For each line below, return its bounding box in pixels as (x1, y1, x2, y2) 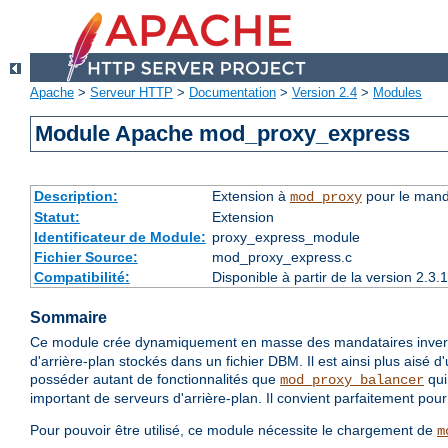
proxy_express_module (211, 229, 360, 246)
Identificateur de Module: (33, 229, 206, 246)
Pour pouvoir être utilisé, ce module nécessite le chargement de (30, 422, 437, 439)
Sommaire (30, 309, 107, 327)
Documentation (189, 85, 276, 101)
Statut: (33, 209, 80, 226)
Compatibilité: (33, 269, 130, 286)
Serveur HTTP (90, 85, 173, 101)
